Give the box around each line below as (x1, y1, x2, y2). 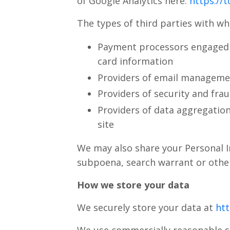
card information (97, 55, 173, 68)
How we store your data (76, 178, 189, 191)
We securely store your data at (76, 201, 216, 214)
